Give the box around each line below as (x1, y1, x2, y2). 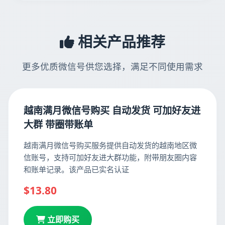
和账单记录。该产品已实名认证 (24, 164, 129, 174)
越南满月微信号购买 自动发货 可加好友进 (24, 103, 200, 117)
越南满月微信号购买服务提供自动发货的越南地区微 (24, 140, 197, 150)
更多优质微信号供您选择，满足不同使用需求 (22, 60, 203, 72)
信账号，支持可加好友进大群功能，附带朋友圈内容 (24, 152, 197, 162)
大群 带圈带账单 (24, 118, 93, 131)
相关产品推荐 (74, 32, 165, 51)
